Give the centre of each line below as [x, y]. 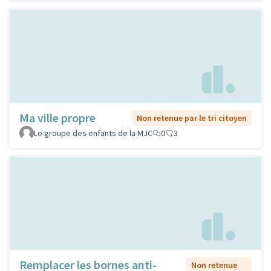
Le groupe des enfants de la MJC [93, 133]
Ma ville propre [57, 117]
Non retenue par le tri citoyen [192, 118]
